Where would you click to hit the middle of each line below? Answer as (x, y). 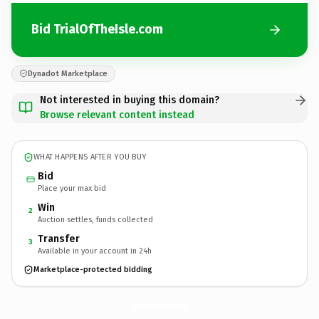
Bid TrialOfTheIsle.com (97, 29)
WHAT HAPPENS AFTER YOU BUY (90, 157)
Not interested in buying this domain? (130, 100)
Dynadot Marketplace (68, 73)
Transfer (59, 239)
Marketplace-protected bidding (93, 270)
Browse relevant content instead (117, 115)
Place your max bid (72, 188)
